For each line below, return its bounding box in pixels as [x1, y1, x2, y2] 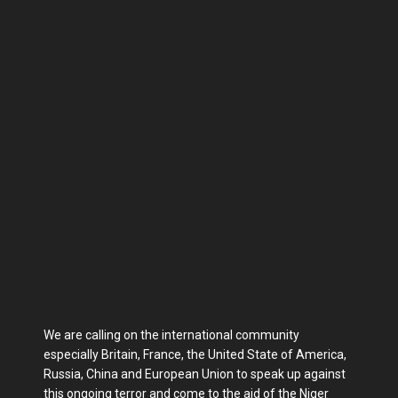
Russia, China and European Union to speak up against [44, 367, 346, 382]
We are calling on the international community [44, 328, 299, 343]
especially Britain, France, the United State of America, [44, 347, 346, 362]
